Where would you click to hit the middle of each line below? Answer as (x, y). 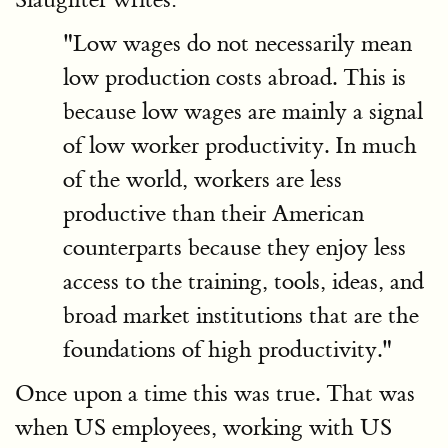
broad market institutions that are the (241, 315)
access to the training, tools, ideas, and (243, 281)
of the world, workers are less (202, 179)
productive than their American (213, 213)
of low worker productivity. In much (240, 145)
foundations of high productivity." (227, 349)
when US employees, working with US (203, 427)
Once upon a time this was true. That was (215, 393)
